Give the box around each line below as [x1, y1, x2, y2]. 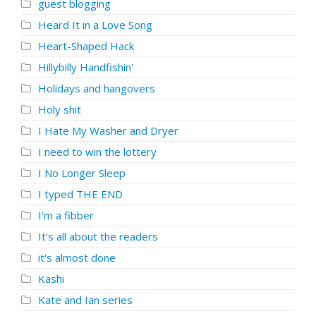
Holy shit [38, 102, 81, 116]
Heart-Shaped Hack [38, 39, 134, 53]
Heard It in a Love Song [38, 18, 152, 32]
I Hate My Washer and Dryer [38, 123, 178, 138]
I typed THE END [38, 187, 123, 201]
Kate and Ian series [38, 293, 133, 307]
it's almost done [38, 250, 116, 265]
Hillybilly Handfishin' [38, 60, 133, 74]
